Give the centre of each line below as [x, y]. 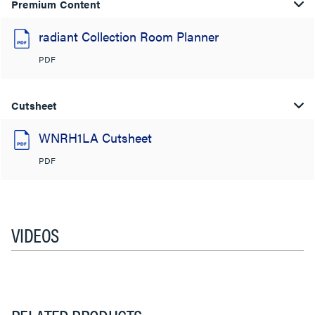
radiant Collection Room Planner [129, 36]
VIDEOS [35, 234]
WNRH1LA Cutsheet [95, 137]
